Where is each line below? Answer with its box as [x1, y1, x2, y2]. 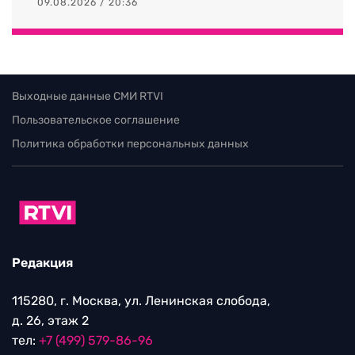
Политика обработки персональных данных [12, 136, 249, 151]
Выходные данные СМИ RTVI [12, 89, 163, 103]
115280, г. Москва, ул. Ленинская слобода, [12, 293, 270, 309]
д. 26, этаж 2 [12, 313, 89, 329]
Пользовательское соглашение [12, 113, 180, 127]
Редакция [12, 255, 73, 271]
